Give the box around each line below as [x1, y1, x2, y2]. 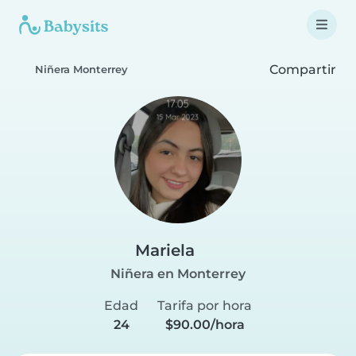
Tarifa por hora [157, 298, 252, 313]
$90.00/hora [164, 317, 245, 332]
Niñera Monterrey [35, 64, 128, 75]
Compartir [266, 61, 336, 77]
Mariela [135, 241, 195, 260]
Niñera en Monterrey [110, 266, 246, 281]
